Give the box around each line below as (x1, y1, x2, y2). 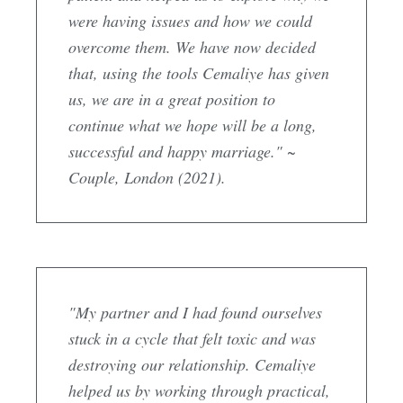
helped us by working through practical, (68, 379, 330, 401)
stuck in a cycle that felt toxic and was (68, 327, 316, 349)
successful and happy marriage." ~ (68, 139, 296, 162)
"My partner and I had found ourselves (68, 300, 322, 323)
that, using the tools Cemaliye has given (68, 61, 329, 84)
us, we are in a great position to (68, 87, 275, 110)
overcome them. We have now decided (68, 35, 316, 58)
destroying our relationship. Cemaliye (68, 353, 316, 375)
